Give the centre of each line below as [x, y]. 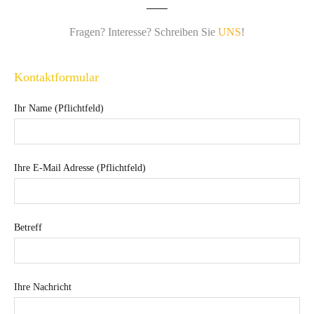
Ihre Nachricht [43, 287]
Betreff [28, 227]
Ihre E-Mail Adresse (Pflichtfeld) [80, 168]
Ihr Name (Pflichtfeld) [59, 108]
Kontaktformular [56, 77]
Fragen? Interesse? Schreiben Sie [144, 32]
